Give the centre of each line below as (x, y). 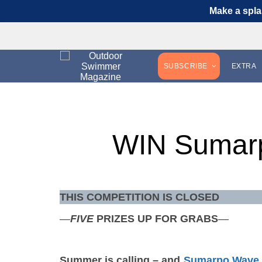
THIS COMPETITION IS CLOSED (139, 197)
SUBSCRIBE (185, 66)
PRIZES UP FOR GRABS (156, 219)
